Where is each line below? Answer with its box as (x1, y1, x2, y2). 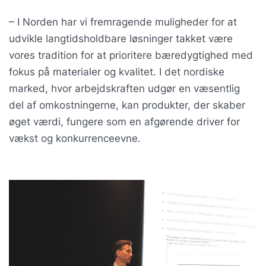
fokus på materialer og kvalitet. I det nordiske (9, 65, 224, 78)
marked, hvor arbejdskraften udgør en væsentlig (9, 82, 240, 94)
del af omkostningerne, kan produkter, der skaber (9, 99, 245, 111)
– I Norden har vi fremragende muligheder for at (9, 15, 237, 28)
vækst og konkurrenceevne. (9, 132, 141, 144)
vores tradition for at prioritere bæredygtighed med (9, 49, 253, 61)
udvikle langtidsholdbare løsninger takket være (9, 32, 233, 45)
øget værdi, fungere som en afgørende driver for (9, 115, 240, 128)
